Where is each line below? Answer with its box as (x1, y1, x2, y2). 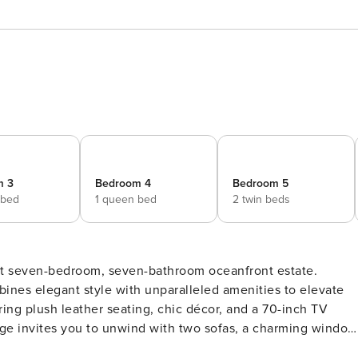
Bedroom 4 (95, 177, 151, 190)
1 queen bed (95, 193, 157, 206)
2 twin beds (233, 193, 290, 206)
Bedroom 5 (233, 177, 288, 190)
